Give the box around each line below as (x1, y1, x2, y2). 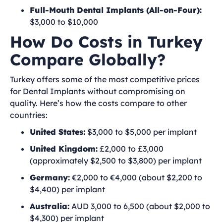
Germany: (30, 172, 70, 182)
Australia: (30, 201, 69, 211)
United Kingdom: (30, 144, 98, 154)
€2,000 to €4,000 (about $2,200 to (70, 172, 202, 182)
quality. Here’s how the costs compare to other (10, 98, 187, 108)
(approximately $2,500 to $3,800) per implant (30, 156, 202, 166)
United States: (30, 127, 85, 137)
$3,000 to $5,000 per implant (85, 127, 197, 137)
